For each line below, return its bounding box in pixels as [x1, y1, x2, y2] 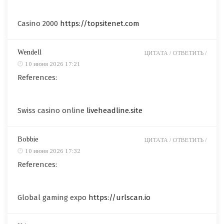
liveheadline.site [86, 105, 142, 115]
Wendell [17, 48, 41, 56]
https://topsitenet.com [60, 18, 139, 28]
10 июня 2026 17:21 [25, 59, 80, 67]
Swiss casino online [17, 105, 86, 115]
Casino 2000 [17, 18, 60, 28]
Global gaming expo [17, 192, 88, 202]
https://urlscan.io [88, 192, 150, 202]
